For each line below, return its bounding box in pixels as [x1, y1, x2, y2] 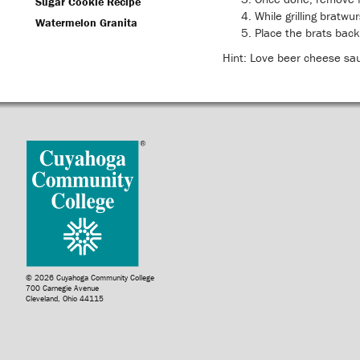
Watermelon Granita [35, 15, 137, 30]
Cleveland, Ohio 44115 [26, 293, 104, 304]
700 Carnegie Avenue [26, 283, 99, 293]
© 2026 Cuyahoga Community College [26, 272, 154, 283]
